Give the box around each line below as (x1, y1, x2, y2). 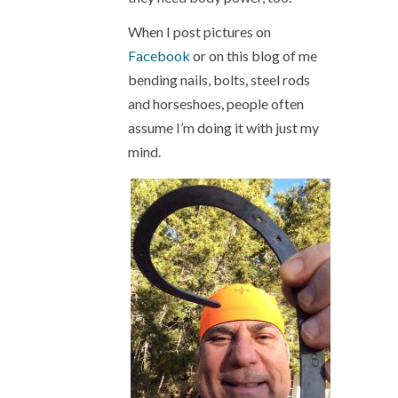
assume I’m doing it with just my (128, 119, 319, 136)
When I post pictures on (128, 23, 271, 40)
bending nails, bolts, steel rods (128, 71, 310, 88)
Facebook (128, 47, 193, 64)
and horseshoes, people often (128, 95, 304, 112)
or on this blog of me (193, 47, 317, 64)
